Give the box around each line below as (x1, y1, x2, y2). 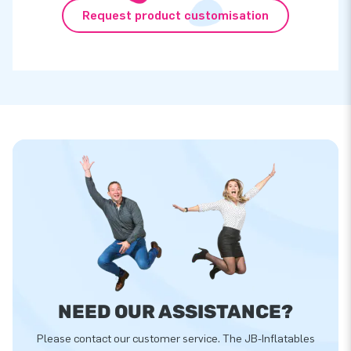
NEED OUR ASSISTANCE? (58, 300, 293, 323)
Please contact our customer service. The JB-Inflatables (36, 331, 315, 346)
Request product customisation (82, 8, 269, 24)
